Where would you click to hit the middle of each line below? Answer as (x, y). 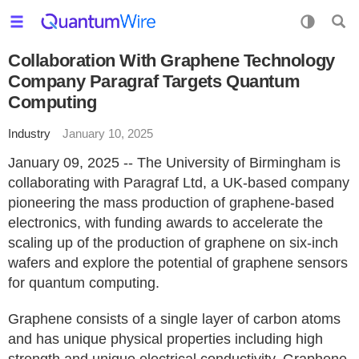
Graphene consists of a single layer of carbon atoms (174, 319)
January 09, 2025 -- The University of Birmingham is (174, 163)
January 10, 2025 (108, 133)
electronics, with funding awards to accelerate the (165, 223)
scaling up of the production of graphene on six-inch (173, 243)
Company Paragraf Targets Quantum (154, 81)
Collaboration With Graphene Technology (171, 61)
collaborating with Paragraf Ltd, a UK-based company (179, 183)
